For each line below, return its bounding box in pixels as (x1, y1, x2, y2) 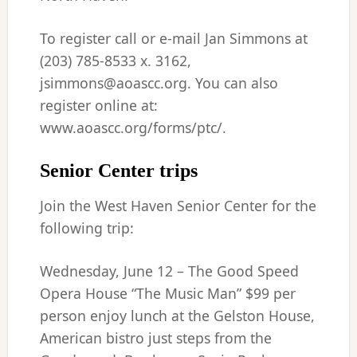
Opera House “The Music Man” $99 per (39, 284, 296, 303)
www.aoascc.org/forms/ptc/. (39, 118, 226, 137)
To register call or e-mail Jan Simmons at (39, 29, 308, 48)
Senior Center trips (39, 160, 198, 181)
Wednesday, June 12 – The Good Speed (39, 261, 299, 280)
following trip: (39, 218, 134, 237)
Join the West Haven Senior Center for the (39, 196, 316, 215)
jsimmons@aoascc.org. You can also (39, 73, 278, 92)
